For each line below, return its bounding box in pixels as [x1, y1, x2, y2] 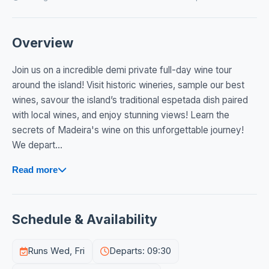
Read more [12, 165, 58, 175]
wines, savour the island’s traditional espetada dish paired [12, 94, 248, 106]
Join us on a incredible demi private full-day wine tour [12, 64, 232, 76]
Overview [12, 35, 73, 51]
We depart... [12, 139, 62, 151]
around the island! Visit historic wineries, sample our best [12, 79, 244, 91]
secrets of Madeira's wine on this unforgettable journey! [12, 124, 244, 136]
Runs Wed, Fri [28, 246, 85, 257]
